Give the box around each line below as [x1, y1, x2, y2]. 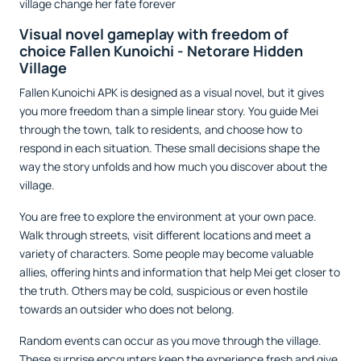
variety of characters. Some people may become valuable [19, 245, 313, 261]
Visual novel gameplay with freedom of [19, 23, 288, 44]
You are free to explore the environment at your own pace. [19, 208, 317, 224]
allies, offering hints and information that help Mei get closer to [19, 263, 340, 280]
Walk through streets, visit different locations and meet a [19, 226, 311, 243]
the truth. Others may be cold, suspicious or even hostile [19, 282, 308, 298]
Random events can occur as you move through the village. [19, 332, 322, 348]
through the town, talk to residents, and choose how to [19, 121, 302, 137]
